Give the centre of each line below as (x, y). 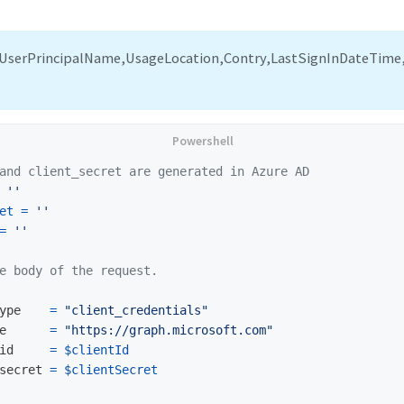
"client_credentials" (136, 310)
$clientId (96, 350)
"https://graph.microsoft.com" (169, 330)
